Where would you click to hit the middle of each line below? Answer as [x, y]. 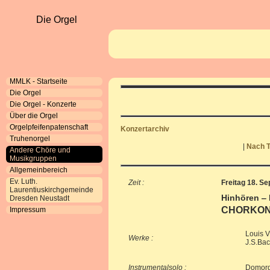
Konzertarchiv [145, 129]
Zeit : [136, 183]
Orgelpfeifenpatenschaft [49, 127]
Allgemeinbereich [39, 170]
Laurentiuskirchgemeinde [52, 190]
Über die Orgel [34, 116]
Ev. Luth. [24, 181]
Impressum [28, 210]
